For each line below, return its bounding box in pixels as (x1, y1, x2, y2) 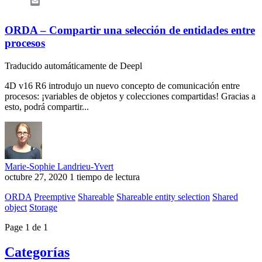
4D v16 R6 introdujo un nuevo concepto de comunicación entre (5, 80, 240, 91)
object (5, 202, 27, 212)
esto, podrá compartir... (5, 101, 89, 112)
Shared (212, 191, 238, 202)
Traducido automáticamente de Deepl (5, 60, 142, 71)
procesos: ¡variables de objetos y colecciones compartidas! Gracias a (5, 91, 256, 101)
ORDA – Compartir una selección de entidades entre (5, 24, 255, 37)
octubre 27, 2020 (5, 171, 67, 182)
